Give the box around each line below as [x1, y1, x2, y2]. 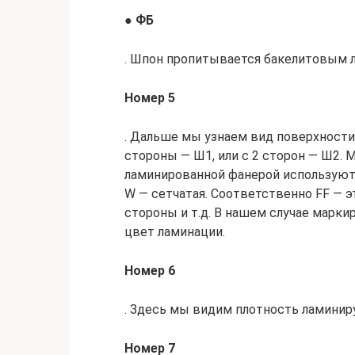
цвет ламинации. [124, 224, 225, 239]
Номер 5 [124, 90, 175, 105]
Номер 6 [124, 263, 175, 278]
